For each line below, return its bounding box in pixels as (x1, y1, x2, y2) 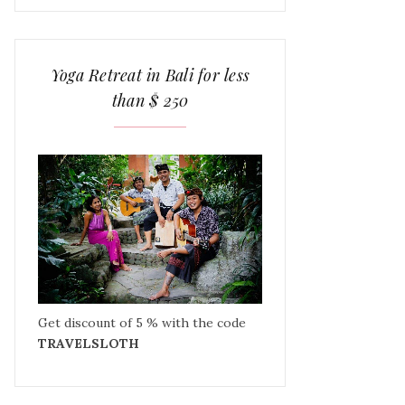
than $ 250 (111, 89, 189, 111)
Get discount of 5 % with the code (38, 315, 246, 332)
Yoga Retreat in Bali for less (50, 64, 250, 86)
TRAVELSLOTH (38, 335, 139, 353)
